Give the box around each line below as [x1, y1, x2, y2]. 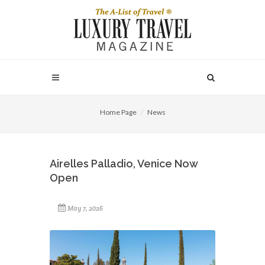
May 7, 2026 [67, 204, 103, 212]
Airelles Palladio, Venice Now [50, 157, 198, 170]
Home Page [99, 108, 137, 117]
